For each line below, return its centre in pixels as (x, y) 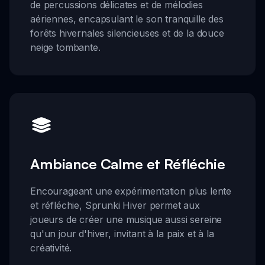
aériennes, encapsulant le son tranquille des (127, 19)
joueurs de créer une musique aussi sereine (126, 219)
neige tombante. (65, 48)
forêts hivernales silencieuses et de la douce (127, 33)
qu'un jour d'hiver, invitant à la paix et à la (122, 233)
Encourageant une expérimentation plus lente (131, 191)
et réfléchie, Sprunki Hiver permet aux (115, 205)
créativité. (51, 248)
